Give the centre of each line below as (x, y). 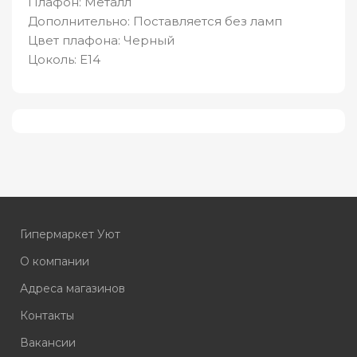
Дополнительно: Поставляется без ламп (155, 22)
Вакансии (48, 343)
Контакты (47, 316)
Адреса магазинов (73, 289)
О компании (55, 262)
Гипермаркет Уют (71, 235)
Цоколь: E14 (64, 60)
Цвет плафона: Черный (101, 41)
